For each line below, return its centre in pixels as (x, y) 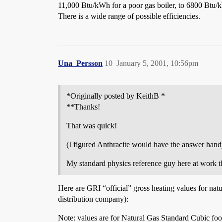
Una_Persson (80, 63)
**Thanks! (83, 107)
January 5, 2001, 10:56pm (157, 63)
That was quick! (92, 126)
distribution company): (93, 199)
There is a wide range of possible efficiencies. (129, 16)
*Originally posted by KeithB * (116, 96)
